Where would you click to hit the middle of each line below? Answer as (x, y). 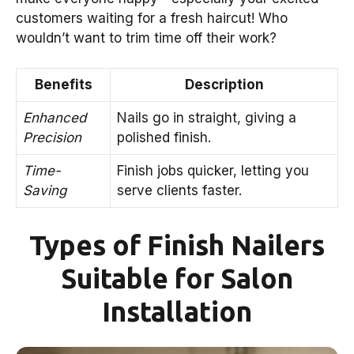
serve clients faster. (179, 191)
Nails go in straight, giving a (207, 118)
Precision (52, 138)
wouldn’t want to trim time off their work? (146, 38)
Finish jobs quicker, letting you (213, 171)
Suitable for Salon (177, 278)
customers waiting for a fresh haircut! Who (152, 18)
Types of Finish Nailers (177, 245)
